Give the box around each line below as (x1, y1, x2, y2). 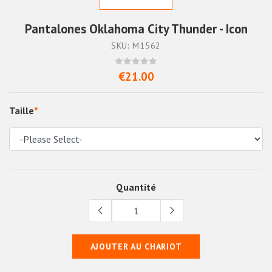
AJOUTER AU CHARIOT (90, 241, 182, 253)
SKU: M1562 (110, 40, 161, 52)
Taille (9, 104, 34, 117)
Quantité (116, 181, 156, 194)
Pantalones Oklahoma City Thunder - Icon (24, 21, 248, 38)
